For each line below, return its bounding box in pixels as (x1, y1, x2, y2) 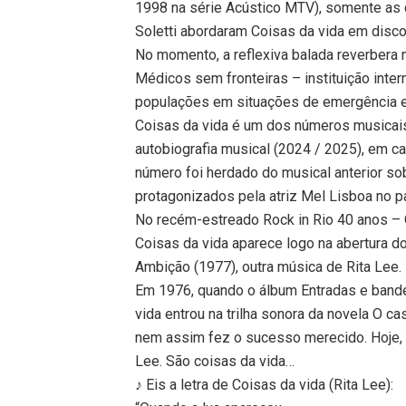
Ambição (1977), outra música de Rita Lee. (135, 257, 402, 275)
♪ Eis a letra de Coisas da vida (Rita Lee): (135, 375, 394, 393)
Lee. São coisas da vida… (135, 352, 295, 370)
